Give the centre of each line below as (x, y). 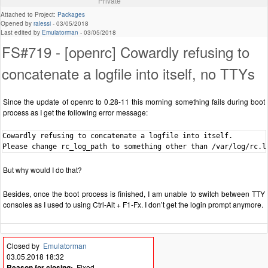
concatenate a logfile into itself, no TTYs (128, 74)
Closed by (25, 246)
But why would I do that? (42, 170)
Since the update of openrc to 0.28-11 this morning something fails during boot (134, 102)
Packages (71, 15)
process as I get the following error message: (75, 112)
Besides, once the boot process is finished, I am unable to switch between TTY (134, 194)
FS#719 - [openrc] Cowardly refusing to (126, 52)
